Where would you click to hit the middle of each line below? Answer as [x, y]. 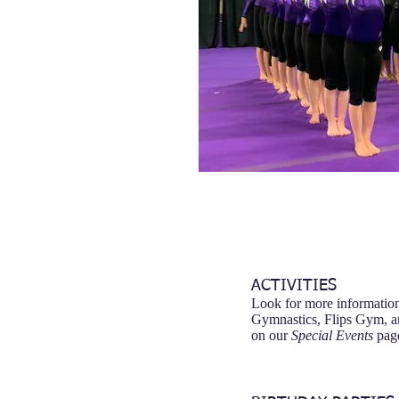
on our [271, 335]
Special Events [332, 335]
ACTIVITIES [294, 286]
